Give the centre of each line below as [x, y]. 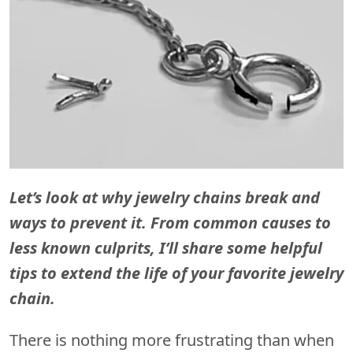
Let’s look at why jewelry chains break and [165, 198]
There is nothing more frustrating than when [172, 340]
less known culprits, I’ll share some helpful [166, 248]
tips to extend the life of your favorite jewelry [176, 273]
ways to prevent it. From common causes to [170, 223]
